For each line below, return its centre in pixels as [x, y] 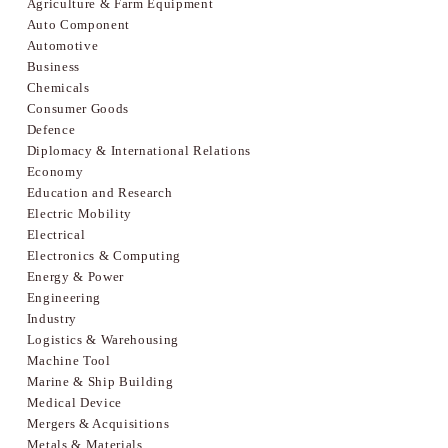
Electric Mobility [79, 213]
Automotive [62, 45]
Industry [51, 318]
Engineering [63, 297]
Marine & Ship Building [100, 381]
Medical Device [74, 402]
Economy [55, 171]
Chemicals [58, 87]
